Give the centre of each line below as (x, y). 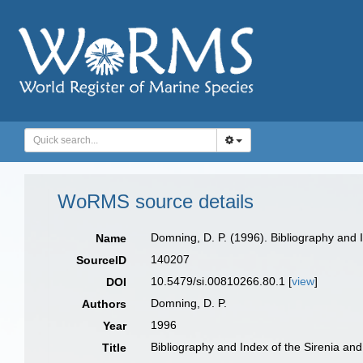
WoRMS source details (156, 201)
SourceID (102, 260)
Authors (105, 304)
